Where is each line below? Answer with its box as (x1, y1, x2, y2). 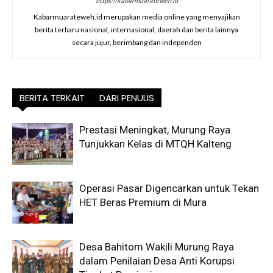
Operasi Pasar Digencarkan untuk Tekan (79, 182, 259, 194)
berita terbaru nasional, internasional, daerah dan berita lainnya (35, 24, 238, 34)
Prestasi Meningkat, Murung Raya (79, 123, 230, 136)
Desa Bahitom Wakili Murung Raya (79, 240, 234, 253)
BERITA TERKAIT (19, 91, 85, 104)
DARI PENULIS (99, 91, 154, 104)
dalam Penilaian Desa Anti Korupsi (79, 254, 235, 267)
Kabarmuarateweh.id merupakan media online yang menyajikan (33, 12, 240, 21)
